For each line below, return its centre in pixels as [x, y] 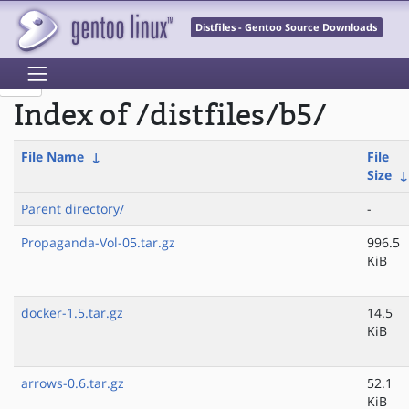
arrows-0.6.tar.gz [73, 383]
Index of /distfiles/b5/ [170, 116]
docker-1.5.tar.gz [72, 313]
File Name [52, 157]
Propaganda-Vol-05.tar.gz [98, 243]
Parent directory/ [73, 209]
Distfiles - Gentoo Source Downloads [287, 28]
